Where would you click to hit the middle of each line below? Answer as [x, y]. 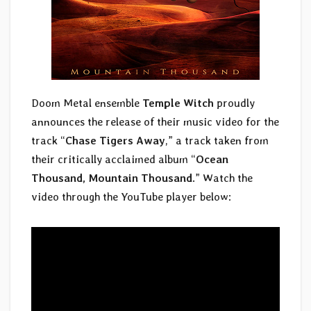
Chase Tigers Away [115, 141]
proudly [234, 103]
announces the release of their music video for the [155, 122]
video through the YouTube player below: [131, 197]
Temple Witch [178, 103]
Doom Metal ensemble [87, 103]
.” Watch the [222, 178]
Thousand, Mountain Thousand [112, 178]
